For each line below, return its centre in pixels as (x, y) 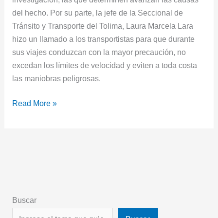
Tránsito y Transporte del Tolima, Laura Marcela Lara (103, 26)
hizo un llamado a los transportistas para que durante (104, 39)
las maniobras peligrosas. (57, 78)
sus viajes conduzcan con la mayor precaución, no (99, 52)
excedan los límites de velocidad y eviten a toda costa (105, 65)
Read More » (35, 103)
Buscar (25, 200)
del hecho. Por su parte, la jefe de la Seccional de (98, 12)
